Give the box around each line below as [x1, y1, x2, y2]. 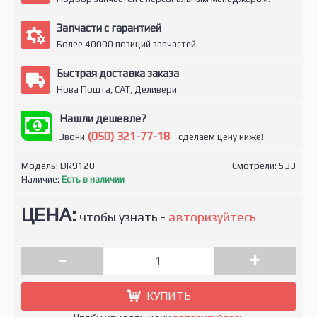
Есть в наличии [62, 174, 125, 185]
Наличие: [21, 174, 62, 185]
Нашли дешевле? [59, 113, 146, 125]
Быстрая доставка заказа [57, 67, 179, 79]
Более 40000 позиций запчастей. [57, 39, 198, 50]
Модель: [21, 161, 60, 171]
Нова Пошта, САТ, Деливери [57, 84, 177, 95]
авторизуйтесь [168, 209, 256, 224]
